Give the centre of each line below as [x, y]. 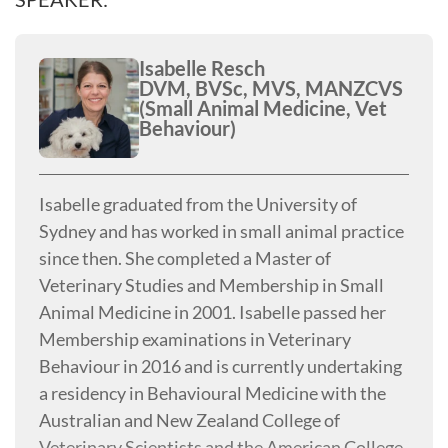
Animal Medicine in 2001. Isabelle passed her [212, 312]
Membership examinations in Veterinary [195, 339]
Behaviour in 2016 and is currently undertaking [220, 366]
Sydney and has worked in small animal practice [221, 231]
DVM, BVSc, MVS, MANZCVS [271, 88]
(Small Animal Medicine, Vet [263, 108]
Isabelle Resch [202, 68]
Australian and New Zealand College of [189, 420]
